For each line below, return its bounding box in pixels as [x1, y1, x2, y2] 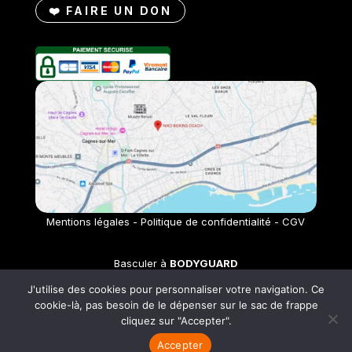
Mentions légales [46, 215, 130, 229]
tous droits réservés [161, 330, 262, 343]
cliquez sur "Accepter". [120, 314, 232, 327]
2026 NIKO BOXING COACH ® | [17, 330, 159, 343]
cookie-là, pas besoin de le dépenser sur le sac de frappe [34, 299, 318, 311]
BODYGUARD [169, 257, 238, 270]
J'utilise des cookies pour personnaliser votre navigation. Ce [27, 283, 324, 295]
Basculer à [113, 257, 170, 270]
